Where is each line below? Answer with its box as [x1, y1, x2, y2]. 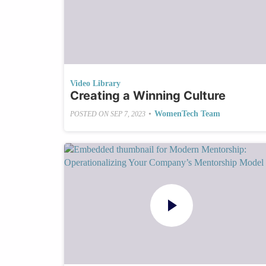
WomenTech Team [154, 109, 220, 119]
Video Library [69, 79, 121, 88]
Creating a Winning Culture [69, 88, 226, 103]
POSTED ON [69, 109, 110, 118]
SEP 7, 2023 [110, 109, 145, 118]
